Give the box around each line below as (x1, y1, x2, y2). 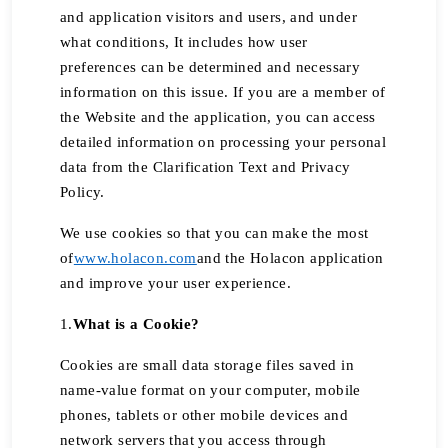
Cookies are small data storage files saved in (60, 357, 354, 373)
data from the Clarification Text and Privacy (60, 159, 351, 175)
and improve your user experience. (60, 275, 292, 291)
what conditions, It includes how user (60, 34, 308, 50)
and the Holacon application (196, 250, 384, 266)
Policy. (60, 184, 105, 200)
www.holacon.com (73, 250, 197, 266)
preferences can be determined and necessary (60, 59, 361, 75)
